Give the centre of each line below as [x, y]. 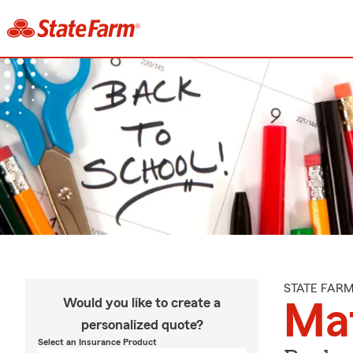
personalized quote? [142, 325]
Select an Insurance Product [97, 342]
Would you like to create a [142, 303]
